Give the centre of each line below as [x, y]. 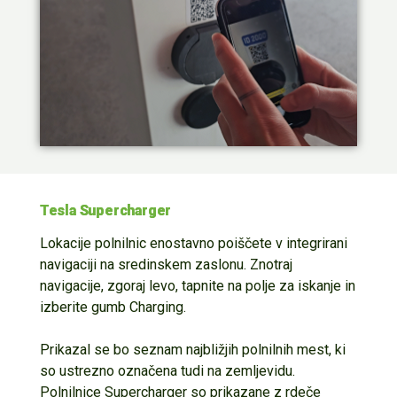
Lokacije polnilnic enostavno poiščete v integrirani [193, 243]
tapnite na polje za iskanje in [266, 285]
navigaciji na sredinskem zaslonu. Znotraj [166, 264]
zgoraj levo [141, 285]
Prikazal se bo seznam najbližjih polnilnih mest [184, 349]
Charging [156, 307]
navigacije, [73, 285]
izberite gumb [84, 307]
